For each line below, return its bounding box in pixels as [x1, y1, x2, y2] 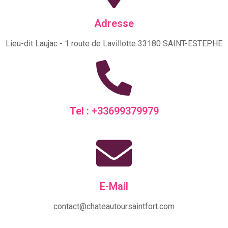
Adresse [94, 17, 134, 30]
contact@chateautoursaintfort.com [53, 202, 175, 212]
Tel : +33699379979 [69, 105, 159, 118]
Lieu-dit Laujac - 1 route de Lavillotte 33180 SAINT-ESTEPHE [6, 39, 222, 49]
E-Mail [100, 180, 128, 193]
